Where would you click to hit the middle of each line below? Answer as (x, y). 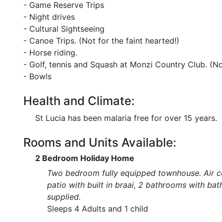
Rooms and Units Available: (100, 142)
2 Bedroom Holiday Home (85, 158)
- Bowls (37, 76)
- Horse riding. (50, 53)
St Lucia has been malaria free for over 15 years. (126, 118)
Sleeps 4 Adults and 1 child (98, 209)
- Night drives (49, 17)
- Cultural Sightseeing (64, 29)
